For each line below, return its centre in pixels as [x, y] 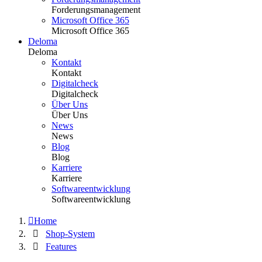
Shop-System [70, 234]
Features [61, 247]
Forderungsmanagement [96, 10]
